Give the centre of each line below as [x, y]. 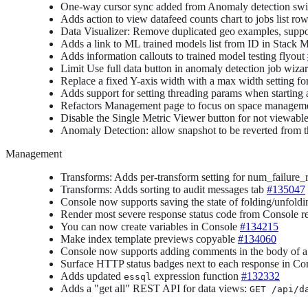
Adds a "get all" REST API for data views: [155, 288]
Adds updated [92, 276]
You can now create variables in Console [150, 226]
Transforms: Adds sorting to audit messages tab [164, 189]
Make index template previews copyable [149, 239]
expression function [196, 276]
